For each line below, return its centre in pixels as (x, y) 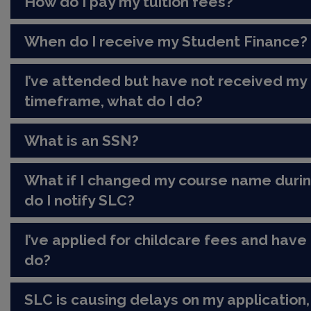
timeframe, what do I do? (114, 101)
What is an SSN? (82, 140)
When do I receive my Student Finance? (166, 41)
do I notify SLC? (80, 200)
